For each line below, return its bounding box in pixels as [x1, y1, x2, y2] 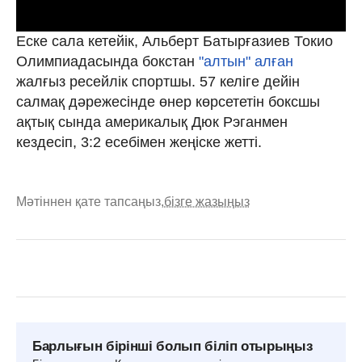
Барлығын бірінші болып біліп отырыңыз [32, 339, 313, 354]
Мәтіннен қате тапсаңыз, [16, 195, 164, 208]
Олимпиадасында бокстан [16, 53, 199, 69]
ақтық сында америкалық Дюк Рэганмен [16, 114, 288, 130]
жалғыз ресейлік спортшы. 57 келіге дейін [16, 74, 300, 90]
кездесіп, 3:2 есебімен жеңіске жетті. [16, 134, 262, 150]
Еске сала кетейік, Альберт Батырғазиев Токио [16, 33, 333, 49]
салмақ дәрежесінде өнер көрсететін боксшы [16, 94, 320, 110]
